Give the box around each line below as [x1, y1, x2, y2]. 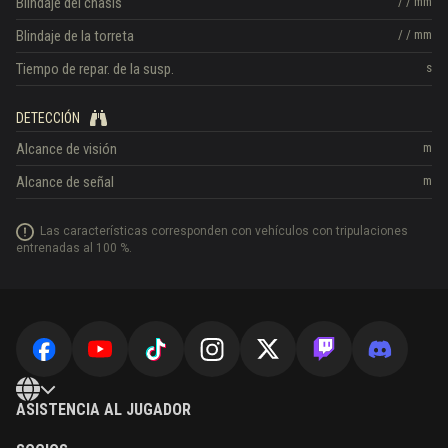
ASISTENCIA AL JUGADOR [16, 400, 191, 420]
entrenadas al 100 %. [16, 241, 132, 256]
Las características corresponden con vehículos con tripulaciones [40, 224, 408, 239]
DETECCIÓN [16, 109, 80, 126]
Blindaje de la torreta [16, 26, 134, 45]
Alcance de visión [16, 140, 117, 159]
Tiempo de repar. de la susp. [16, 59, 174, 78]
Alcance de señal [16, 173, 114, 192]
